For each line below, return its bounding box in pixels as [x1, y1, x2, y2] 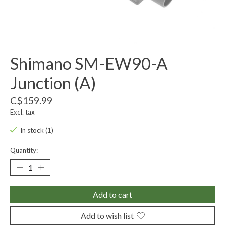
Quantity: [10, 146, 38, 155]
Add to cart [93, 190, 132, 200]
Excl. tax [10, 108, 35, 117]
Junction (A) [10, 73, 96, 93]
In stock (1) [20, 126, 53, 135]
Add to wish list [80, 211, 134, 221]
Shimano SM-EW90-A [10, 53, 168, 74]
